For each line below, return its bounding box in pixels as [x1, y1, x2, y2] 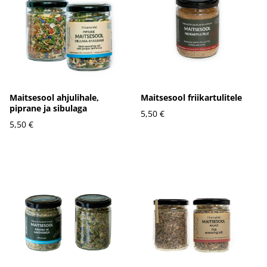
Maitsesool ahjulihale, [10, 91, 99, 103]
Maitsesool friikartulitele [141, 91, 242, 103]
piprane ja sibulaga [10, 102, 87, 114]
